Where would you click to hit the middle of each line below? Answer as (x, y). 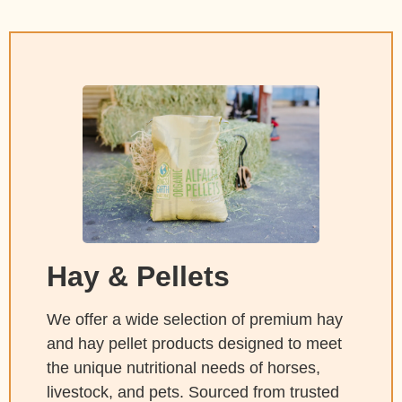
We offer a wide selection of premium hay (195, 319)
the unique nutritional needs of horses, (184, 368)
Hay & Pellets (138, 276)
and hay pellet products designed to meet (194, 344)
